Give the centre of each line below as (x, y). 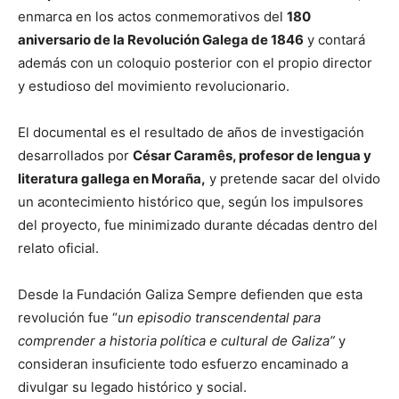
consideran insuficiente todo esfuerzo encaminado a (183, 363)
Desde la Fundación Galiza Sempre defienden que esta (190, 294)
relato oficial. (58, 248)
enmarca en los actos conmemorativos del (152, 16)
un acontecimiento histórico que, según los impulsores (191, 201)
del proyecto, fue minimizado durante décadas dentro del (198, 224)
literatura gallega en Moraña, (112, 178)
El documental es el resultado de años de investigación (191, 132)
